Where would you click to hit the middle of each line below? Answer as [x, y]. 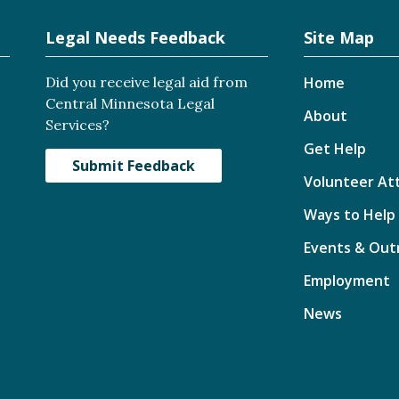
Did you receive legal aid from [146, 82]
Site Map [338, 37]
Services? [77, 125]
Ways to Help [349, 215]
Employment [346, 281]
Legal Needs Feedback [135, 37]
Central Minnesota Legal [130, 103]
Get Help [334, 149]
